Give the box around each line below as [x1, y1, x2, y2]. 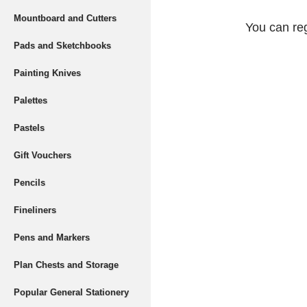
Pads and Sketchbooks [14, 40, 111, 51]
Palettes [14, 95, 47, 106]
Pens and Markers [14, 232, 90, 243]
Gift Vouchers [14, 150, 71, 160]
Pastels [14, 123, 45, 133]
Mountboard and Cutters [14, 13, 116, 23]
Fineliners [14, 205, 56, 215]
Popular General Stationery [14, 287, 129, 297]
